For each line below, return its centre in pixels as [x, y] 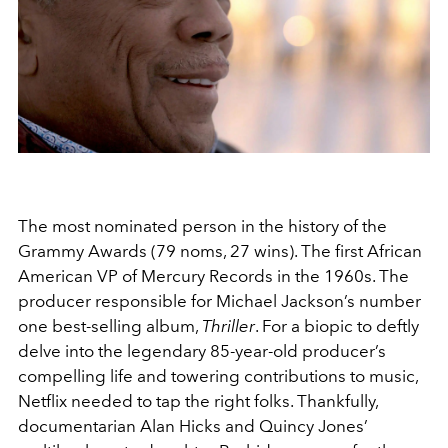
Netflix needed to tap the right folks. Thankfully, [198, 400]
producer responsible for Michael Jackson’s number [219, 300]
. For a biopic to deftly [337, 325]
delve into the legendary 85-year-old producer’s [202, 350]
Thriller [228, 325]
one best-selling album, [110, 325]
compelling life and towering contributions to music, [218, 375]
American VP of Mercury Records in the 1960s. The [213, 275]
